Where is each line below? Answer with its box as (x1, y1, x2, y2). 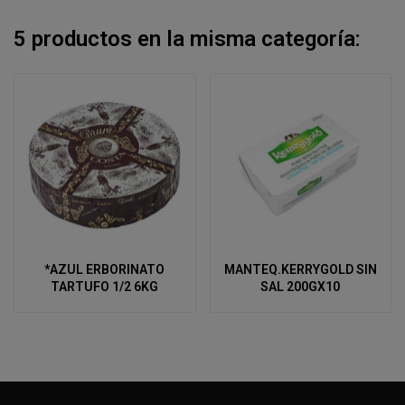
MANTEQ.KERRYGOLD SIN (223, 262, 377, 278)
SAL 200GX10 (260, 279, 341, 295)
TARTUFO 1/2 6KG (51, 279, 159, 295)
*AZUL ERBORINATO (44, 262, 165, 278)
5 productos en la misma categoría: (14, 25, 361, 52)
